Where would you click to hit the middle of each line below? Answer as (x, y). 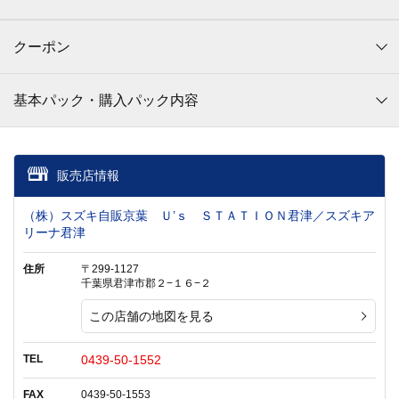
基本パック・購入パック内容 (106, 101)
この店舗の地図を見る (151, 317)
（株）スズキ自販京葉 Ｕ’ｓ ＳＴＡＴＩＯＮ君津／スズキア (199, 216)
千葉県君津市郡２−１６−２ (146, 284)
